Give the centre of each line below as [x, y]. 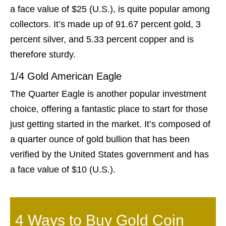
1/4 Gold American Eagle [66, 76]
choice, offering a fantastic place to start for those [109, 109]
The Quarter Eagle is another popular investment [108, 94]
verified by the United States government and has [109, 155]
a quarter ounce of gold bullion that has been [100, 139]
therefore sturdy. [43, 55]
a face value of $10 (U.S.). [63, 170]
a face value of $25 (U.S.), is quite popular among [110, 9]
